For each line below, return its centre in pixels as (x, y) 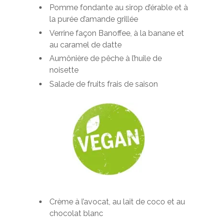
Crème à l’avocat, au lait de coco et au (117, 201)
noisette (64, 70)
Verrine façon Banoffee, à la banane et (117, 33)
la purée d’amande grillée (94, 19)
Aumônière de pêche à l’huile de (106, 59)
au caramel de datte (85, 45)
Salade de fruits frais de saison (104, 84)
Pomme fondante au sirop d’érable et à (119, 7)
